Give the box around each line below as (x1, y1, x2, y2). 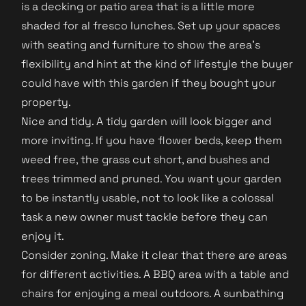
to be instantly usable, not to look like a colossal (21, 190, 274, 205)
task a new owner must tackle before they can (21, 209, 268, 224)
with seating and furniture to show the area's (21, 37, 260, 52)
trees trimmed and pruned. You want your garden (21, 171, 281, 186)
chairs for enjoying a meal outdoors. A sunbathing (21, 286, 283, 301)
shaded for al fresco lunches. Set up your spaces (21, 18, 280, 33)
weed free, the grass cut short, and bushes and (21, 152, 270, 167)
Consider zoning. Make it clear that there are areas (21, 247, 287, 262)
